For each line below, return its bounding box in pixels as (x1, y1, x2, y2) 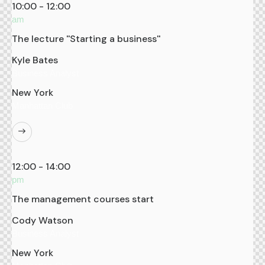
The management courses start (12, 193, 154, 205)
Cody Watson (12, 214, 73, 227)
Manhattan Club (12, 101, 73, 111)
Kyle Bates (12, 54, 58, 66)
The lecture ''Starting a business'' (12, 33, 160, 45)
